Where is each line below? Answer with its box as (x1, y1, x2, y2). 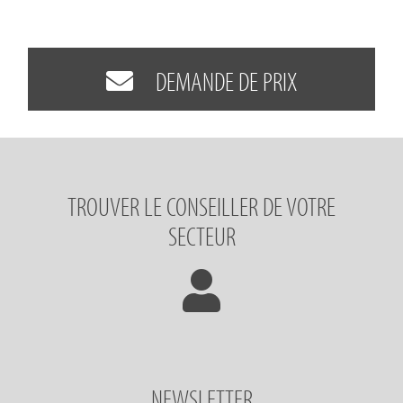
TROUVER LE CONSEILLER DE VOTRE (67, 189, 336, 224)
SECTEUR (167, 219, 236, 254)
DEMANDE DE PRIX (132, 63, 297, 98)
